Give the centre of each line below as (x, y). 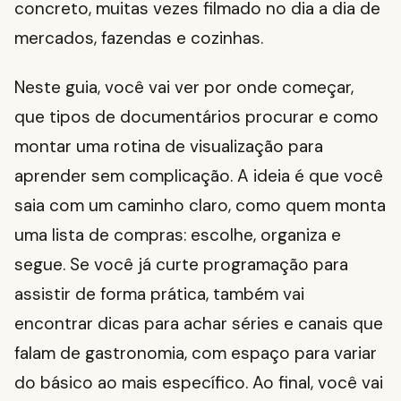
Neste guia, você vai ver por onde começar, (184, 88)
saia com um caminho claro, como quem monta (200, 206)
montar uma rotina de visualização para (169, 147)
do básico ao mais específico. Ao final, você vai (199, 383)
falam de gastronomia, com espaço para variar (196, 354)
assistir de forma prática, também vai (159, 294)
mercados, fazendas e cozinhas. (139, 38)
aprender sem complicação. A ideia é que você (199, 176)
